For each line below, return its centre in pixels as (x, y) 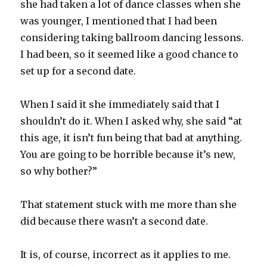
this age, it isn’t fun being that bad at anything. (131, 138)
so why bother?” (59, 171)
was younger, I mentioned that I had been (119, 21)
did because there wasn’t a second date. (114, 221)
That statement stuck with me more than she (129, 204)
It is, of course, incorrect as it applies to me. (126, 254)
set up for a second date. (78, 71)
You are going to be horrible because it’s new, (128, 154)
